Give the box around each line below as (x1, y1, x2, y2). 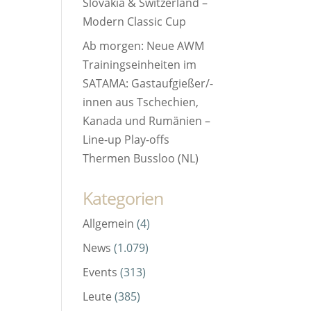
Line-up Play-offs (83, 132, 170, 148)
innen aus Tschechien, (83, 94, 199, 110)
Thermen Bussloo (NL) (83, 151, 199, 167)
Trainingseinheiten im (83, 57, 197, 73)
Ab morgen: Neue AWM (83, 38, 205, 54)
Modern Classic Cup (83, 14, 187, 30)
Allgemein (83, 216, 135, 232)
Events (83, 264, 118, 280)
